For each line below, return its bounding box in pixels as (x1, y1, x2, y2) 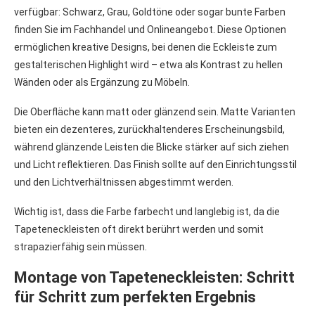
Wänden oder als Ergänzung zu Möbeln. (14, 76, 190, 88)
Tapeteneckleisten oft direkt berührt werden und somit (14, 223, 264, 235)
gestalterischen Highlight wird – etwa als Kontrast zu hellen (14, 58, 283, 70)
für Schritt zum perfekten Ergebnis (14, 288, 256, 306)
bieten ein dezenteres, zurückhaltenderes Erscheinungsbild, (14, 123, 285, 135)
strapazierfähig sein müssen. (14, 240, 147, 252)
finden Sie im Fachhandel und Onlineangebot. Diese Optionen (14, 23, 286, 35)
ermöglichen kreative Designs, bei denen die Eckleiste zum (14, 41, 277, 53)
